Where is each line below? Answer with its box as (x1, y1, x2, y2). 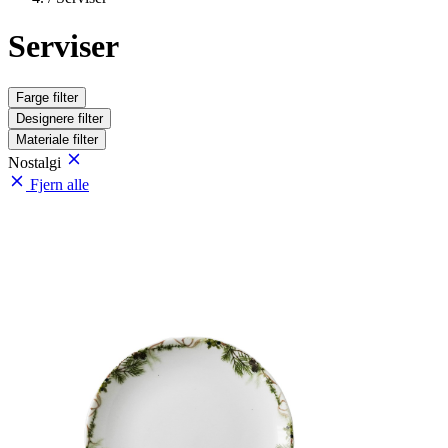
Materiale (16, 131, 73, 147)
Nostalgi (8, 153, 65, 171)
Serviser (8, 28, 119, 65)
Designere (16, 110, 78, 126)
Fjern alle (30, 175, 89, 193)
